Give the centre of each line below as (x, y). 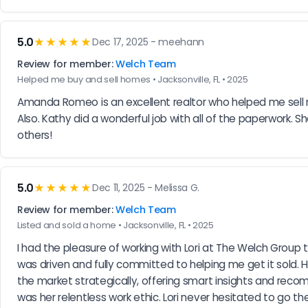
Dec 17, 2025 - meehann (148, 42)
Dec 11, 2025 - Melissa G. (146, 188)
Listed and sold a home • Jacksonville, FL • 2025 (115, 225)
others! (35, 135)
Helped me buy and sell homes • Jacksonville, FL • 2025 (133, 79)
